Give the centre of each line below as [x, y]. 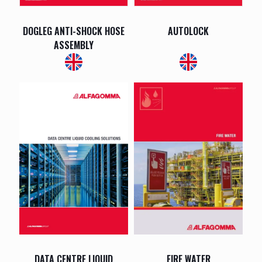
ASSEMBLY [74, 45]
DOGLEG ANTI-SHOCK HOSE [74, 31]
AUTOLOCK [188, 31]
